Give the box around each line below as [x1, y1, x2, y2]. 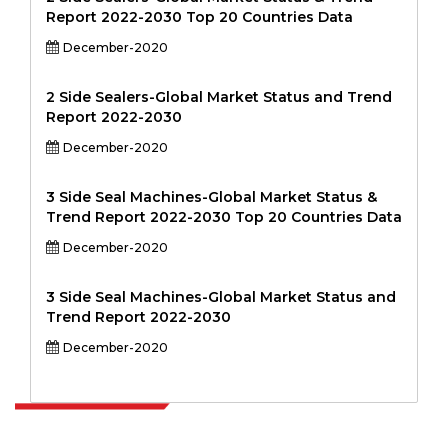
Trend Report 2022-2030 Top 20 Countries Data [46, 208, 402, 226]
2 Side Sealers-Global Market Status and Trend [46, 88, 392, 106]
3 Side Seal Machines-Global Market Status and [46, 288, 396, 306]
